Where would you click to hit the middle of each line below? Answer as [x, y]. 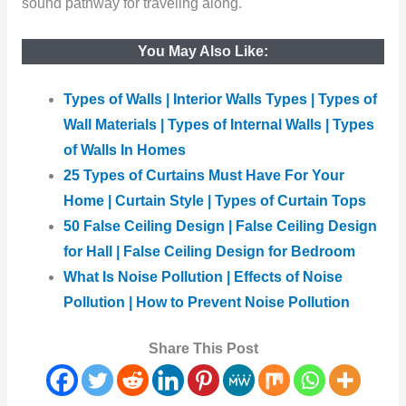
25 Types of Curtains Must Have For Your [204, 176]
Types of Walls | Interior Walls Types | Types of [221, 100]
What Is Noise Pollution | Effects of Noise [203, 277]
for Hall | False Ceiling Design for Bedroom [210, 252]
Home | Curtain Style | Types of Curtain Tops [215, 201]
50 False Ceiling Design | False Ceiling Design [221, 227]
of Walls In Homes [125, 150]
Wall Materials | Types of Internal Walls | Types [219, 125]
